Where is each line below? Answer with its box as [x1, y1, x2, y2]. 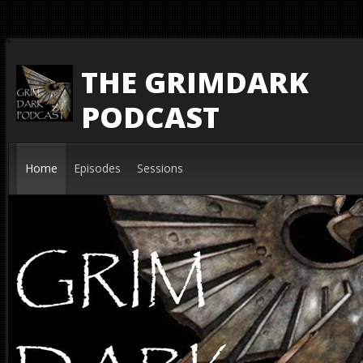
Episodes [74, 160, 121, 176]
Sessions [137, 160, 183, 176]
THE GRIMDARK [81, 62, 309, 102]
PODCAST [81, 97, 220, 137]
